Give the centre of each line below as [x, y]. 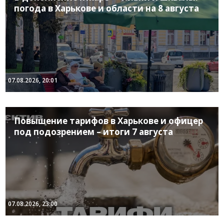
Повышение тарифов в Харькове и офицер [109, 120]
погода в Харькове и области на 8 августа [107, 8]
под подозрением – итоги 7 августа [94, 131]
